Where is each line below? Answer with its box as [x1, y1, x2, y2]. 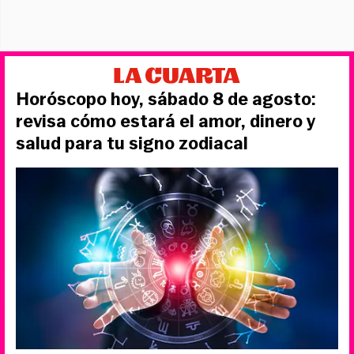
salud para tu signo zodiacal [16, 131, 248, 156]
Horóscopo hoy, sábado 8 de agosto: [16, 87, 316, 112]
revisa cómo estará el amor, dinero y [16, 109, 315, 134]
